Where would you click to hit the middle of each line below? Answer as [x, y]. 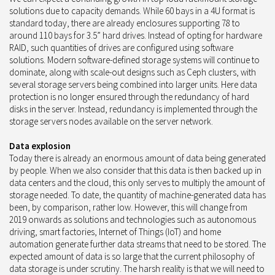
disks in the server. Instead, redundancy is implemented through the [133, 109]
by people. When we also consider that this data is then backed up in [135, 170]
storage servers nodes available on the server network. [111, 121]
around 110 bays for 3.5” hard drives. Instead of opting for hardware [136, 35]
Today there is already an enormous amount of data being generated [137, 158]
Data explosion [40, 145]
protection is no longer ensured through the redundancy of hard [129, 96]
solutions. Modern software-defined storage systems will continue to [134, 60]
